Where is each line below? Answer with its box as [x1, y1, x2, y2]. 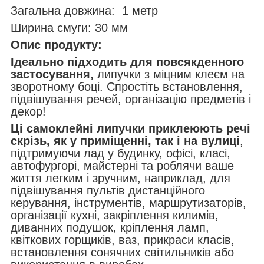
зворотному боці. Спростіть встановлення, [11, 80, 243, 94]
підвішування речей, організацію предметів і [11, 93, 251, 106]
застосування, [11, 68, 97, 81]
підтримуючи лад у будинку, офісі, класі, [11, 147, 230, 160]
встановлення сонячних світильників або [11, 246, 234, 259]
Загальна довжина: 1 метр [11, 4, 158, 18]
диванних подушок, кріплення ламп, [11, 221, 209, 235]
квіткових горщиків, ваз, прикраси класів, [11, 233, 235, 247]
